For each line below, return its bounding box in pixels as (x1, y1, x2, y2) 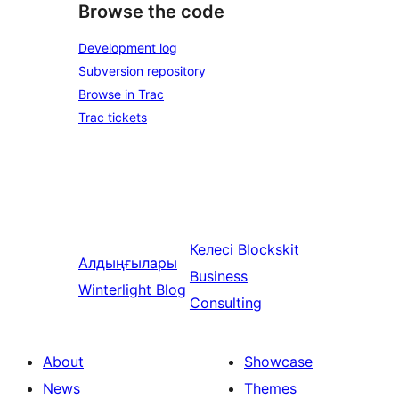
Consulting (189, 294, 262, 313)
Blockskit (237, 240, 299, 259)
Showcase (244, 353, 313, 371)
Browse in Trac (78, 86, 164, 102)
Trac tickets (78, 110, 147, 126)
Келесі (189, 240, 233, 259)
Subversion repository (78, 63, 206, 79)
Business (189, 267, 248, 286)
